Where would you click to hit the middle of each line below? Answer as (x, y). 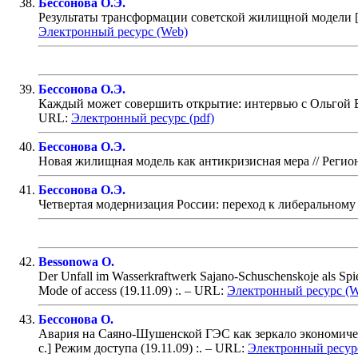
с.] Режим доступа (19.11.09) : (119, 348)
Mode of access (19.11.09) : (108, 290)
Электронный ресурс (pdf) (143, 117)
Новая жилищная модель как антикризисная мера (174, 161)
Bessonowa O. (76, 261)
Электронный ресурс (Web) (113, 31)
